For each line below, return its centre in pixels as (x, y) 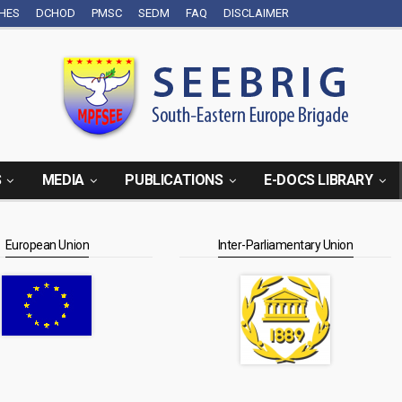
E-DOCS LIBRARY (319, 180)
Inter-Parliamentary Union (285, 245)
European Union (47, 245)
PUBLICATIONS (174, 180)
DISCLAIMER (256, 13)
